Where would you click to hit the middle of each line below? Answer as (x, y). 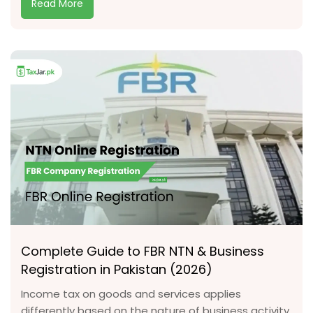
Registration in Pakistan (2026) (117, 269)
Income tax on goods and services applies (131, 294)
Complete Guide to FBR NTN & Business (143, 251)
